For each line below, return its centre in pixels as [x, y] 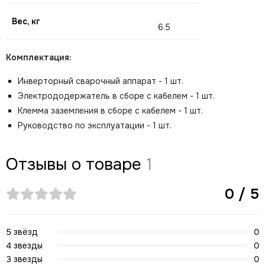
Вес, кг [26, 21]
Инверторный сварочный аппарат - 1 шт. [101, 81]
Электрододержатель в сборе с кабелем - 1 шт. [116, 96]
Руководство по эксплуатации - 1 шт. [95, 125]
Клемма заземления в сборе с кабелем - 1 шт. [110, 111]
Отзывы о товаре [76, 164]
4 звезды [24, 245]
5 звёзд [22, 232]
